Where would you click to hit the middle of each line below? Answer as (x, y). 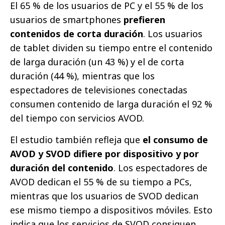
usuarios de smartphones (67, 20)
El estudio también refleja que (76, 140)
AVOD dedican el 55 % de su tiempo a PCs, (101, 182)
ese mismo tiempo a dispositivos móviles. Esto (111, 210)
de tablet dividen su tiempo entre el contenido (111, 48)
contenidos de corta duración (77, 34)
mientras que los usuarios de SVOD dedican (104, 196)
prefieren (144, 20)
